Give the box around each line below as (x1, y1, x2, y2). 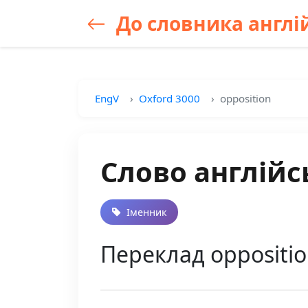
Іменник (124, 206, 167, 219)
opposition (220, 91, 271, 105)
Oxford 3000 (139, 91, 200, 105)
